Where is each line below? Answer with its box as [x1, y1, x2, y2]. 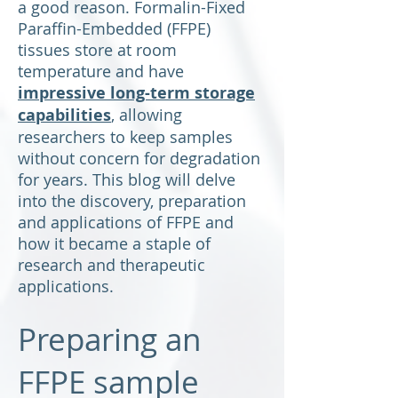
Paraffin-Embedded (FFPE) [18, 18, 211, 39]
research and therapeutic [18, 254, 205, 275]
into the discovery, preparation [18, 190, 246, 211]
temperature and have [18, 60, 184, 82]
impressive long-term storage [18, 82, 255, 104]
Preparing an [18, 319, 201, 360]
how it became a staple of [18, 233, 211, 254]
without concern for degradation [18, 147, 260, 169]
